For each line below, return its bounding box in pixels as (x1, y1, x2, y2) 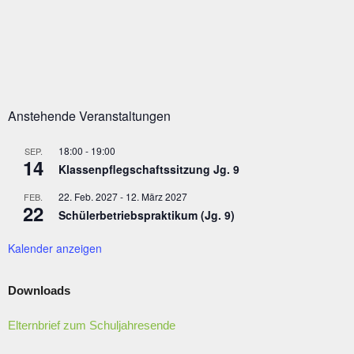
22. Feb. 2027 (58, 189, 118, 203)
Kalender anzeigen (8, 239, 102, 256)
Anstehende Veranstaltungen (8, 106, 171, 125)
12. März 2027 (126, 189, 187, 203)
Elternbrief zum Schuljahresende (8, 318, 175, 332)
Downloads (8, 283, 70, 297)
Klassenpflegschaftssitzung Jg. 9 (58, 160, 239, 177)
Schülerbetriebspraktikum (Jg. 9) (58, 206, 235, 223)
